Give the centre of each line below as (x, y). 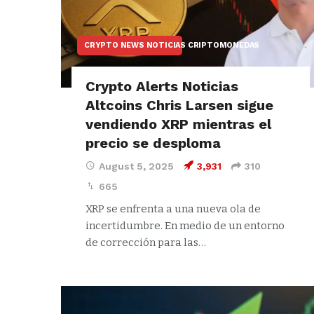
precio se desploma (153, 143)
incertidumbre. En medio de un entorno (185, 225)
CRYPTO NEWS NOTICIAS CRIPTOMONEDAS (172, 45)
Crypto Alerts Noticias (162, 86)
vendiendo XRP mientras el (178, 124)
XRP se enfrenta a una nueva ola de (173, 209)
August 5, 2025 (136, 166)
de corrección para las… (146, 242)
